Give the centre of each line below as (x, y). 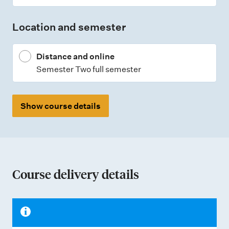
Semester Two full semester (89, 69)
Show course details (61, 106)
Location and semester (69, 27)
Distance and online (75, 56)
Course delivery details (76, 174)
